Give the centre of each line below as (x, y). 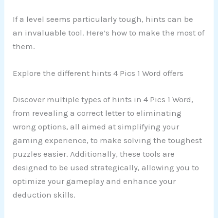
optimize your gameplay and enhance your (94, 181)
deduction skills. (44, 194)
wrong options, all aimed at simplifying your (96, 126)
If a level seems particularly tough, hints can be (103, 19)
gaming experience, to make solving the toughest (108, 140)
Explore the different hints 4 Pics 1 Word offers (98, 73)
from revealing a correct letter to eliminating (97, 113)
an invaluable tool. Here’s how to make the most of (109, 33)
